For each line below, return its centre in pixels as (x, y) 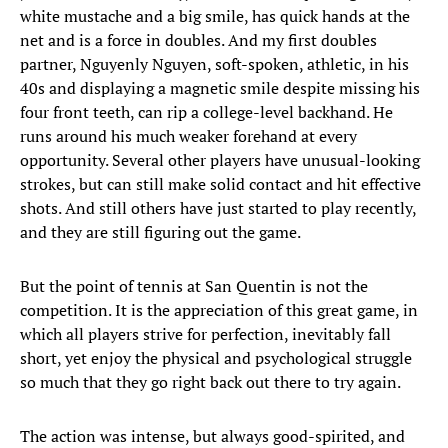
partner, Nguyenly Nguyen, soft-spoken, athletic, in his (214, 64)
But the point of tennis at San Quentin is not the (194, 286)
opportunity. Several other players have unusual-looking (220, 160)
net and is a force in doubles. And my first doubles (198, 40)
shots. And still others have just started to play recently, (218, 208)
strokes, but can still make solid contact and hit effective (220, 184)
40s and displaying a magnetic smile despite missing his (220, 88)
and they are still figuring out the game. (160, 232)
